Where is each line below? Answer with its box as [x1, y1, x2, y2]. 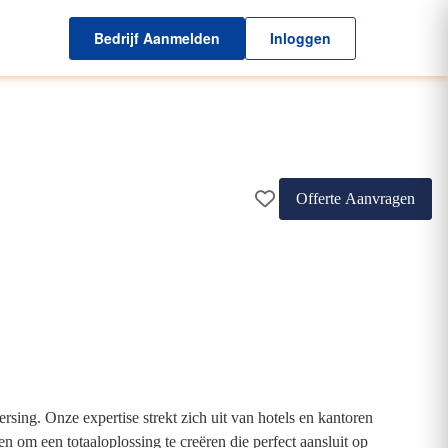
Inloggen [270, 27, 331, 48]
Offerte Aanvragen [296, 190, 415, 207]
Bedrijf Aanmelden [94, 27, 220, 48]
